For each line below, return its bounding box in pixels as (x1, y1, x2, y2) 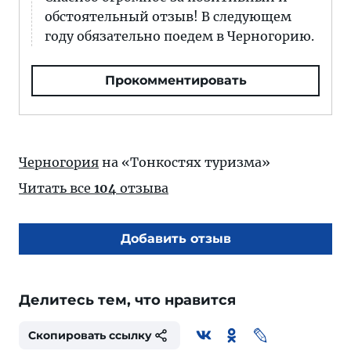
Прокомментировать (104, 73, 247, 88)
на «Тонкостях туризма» (99, 154, 270, 170)
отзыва (117, 180, 168, 196)
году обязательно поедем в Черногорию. (45, 28, 314, 44)
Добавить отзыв (120, 231, 231, 246)
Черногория (19, 154, 99, 170)
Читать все (19, 180, 94, 196)
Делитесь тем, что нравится (19, 291, 236, 309)
